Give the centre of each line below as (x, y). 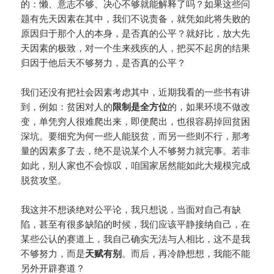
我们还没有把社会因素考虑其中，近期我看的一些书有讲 (136, 93)
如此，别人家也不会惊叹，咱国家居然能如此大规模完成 (136, 166)
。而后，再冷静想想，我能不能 (186, 254)
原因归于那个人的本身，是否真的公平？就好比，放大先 (136, 34)
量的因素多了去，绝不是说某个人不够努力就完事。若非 (136, 151)
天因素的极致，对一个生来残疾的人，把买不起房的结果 (136, 49)
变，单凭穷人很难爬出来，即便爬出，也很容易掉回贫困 (136, 122)
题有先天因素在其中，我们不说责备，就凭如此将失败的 (136, 19)
